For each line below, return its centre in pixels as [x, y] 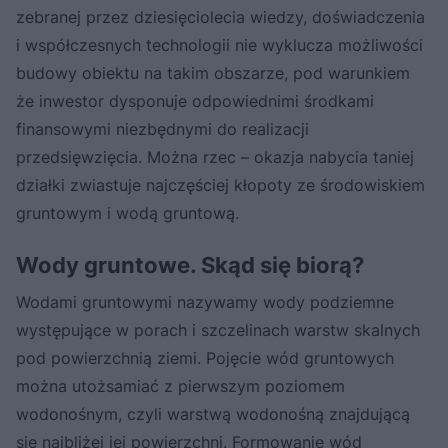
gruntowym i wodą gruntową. [127, 212]
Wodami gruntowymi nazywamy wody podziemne [205, 301]
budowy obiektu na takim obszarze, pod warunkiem [213, 72]
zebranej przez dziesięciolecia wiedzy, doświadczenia [220, 16]
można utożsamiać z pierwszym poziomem [180, 385]
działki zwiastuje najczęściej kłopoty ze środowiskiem [220, 184]
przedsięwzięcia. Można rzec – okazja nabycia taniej [215, 156]
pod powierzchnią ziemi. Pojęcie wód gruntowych [205, 357]
